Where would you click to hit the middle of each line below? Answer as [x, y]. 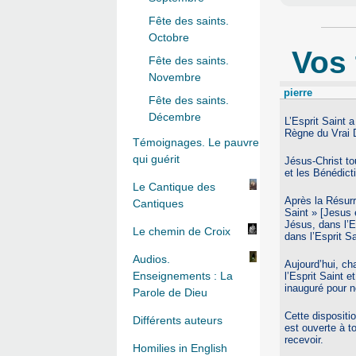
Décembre [175, 117]
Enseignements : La [183, 276]
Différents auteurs [178, 321]
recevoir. [304, 339]
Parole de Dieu [170, 293]
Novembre [175, 77]
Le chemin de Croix [182, 232]
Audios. [151, 259]
